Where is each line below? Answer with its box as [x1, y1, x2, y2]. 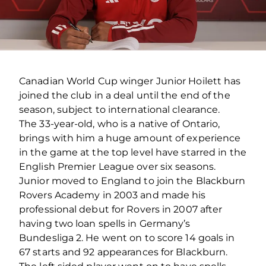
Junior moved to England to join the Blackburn [19, 175, 246, 186]
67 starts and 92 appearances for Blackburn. [19, 246, 228, 258]
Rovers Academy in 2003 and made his [19, 189, 206, 201]
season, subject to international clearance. [19, 103, 220, 115]
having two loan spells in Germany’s [19, 217, 191, 229]
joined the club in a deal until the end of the [19, 89, 230, 101]
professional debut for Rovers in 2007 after [19, 203, 223, 215]
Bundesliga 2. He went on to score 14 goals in [19, 232, 235, 243]
